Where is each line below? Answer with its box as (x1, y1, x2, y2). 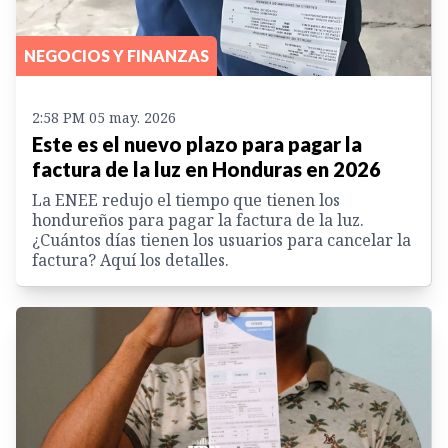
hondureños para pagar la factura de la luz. (32, 208, 364, 231)
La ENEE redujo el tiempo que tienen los (32, 188, 340, 211)
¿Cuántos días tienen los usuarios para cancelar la (32, 228, 411, 251)
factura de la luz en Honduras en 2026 (32, 156, 381, 181)
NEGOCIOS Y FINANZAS (24, 45, 209, 65)
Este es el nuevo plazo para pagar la (32, 131, 362, 156)
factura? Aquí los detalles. (32, 248, 229, 271)
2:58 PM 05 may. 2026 (32, 107, 176, 127)
